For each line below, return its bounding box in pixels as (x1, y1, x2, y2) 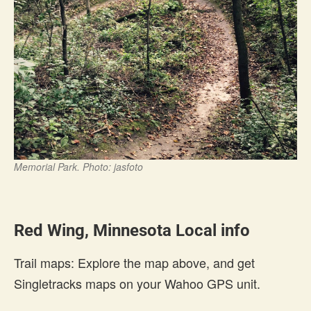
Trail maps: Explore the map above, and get (14, 253, 255, 271)
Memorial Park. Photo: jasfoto (14, 159, 143, 174)
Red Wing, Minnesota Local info (14, 220, 250, 240)
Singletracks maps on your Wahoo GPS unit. (14, 274, 260, 292)
